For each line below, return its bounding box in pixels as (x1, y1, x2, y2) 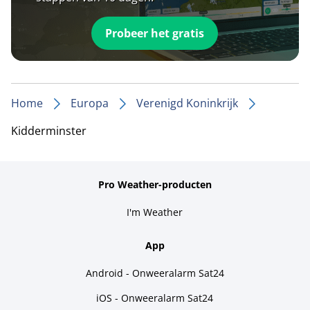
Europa (71, 95, 109, 111)
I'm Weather (127, 205, 183, 219)
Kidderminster (11, 122, 86, 138)
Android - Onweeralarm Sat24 (85, 266, 224, 280)
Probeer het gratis (105, 25, 205, 41)
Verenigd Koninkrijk (136, 95, 238, 111)
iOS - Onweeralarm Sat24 (96, 291, 214, 304)
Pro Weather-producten (98, 177, 212, 191)
